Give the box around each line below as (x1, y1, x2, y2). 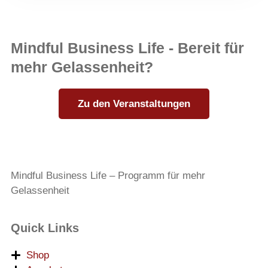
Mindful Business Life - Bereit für (11, 39, 244, 56)
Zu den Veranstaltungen (78, 98, 190, 109)
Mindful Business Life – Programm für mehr (11, 169, 205, 181)
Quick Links (11, 221, 79, 234)
